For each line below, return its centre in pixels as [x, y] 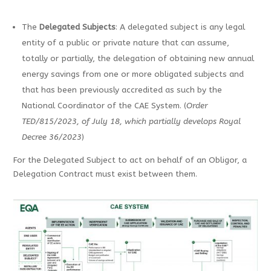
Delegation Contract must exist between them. [106, 174]
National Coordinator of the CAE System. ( [104, 106]
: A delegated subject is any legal [180, 28]
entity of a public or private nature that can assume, [125, 43]
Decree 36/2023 [51, 138]
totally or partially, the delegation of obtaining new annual [138, 59]
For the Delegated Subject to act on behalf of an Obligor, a [130, 160]
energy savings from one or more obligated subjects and [132, 75]
